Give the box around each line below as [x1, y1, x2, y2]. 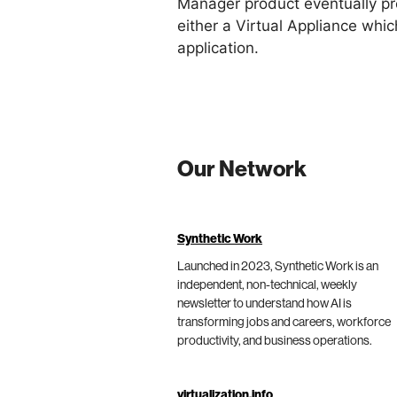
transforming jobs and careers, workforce [177, 315, 391, 329]
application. [177, 39, 259, 58]
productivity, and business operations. [177, 334, 372, 347]
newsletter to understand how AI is [177, 297, 352, 310]
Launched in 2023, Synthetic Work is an [177, 260, 378, 273]
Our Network [177, 158, 307, 181]
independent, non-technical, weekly [177, 278, 357, 292]
